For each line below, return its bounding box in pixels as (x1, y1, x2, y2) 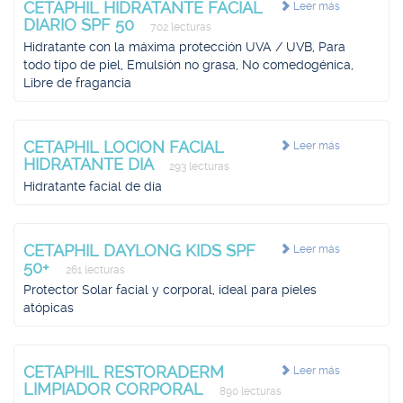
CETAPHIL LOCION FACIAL (23, 138, 224, 157)
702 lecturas (148, 21, 211, 33)
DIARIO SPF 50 (23, 15, 139, 34)
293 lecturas (166, 160, 229, 173)
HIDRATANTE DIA (23, 155, 157, 174)
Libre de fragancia (23, 76, 131, 90)
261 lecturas (63, 264, 125, 276)
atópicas (23, 300, 74, 315)
